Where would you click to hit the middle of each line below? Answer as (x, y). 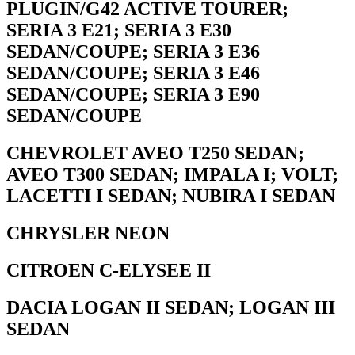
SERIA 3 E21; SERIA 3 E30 (119, 30)
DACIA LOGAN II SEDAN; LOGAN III (171, 307)
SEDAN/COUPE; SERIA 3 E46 (133, 73)
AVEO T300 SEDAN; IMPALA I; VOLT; (172, 174)
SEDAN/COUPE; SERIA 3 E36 (133, 51)
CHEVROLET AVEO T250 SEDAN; (155, 153)
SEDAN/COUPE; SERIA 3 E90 (133, 94)
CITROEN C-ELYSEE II (109, 270)
